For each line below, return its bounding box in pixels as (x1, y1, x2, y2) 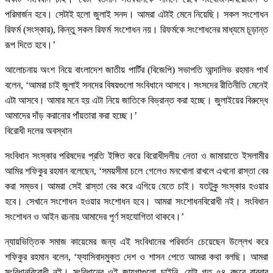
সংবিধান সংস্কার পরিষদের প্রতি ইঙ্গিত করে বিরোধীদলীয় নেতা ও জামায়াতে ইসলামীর (5, 150, 268, 161)
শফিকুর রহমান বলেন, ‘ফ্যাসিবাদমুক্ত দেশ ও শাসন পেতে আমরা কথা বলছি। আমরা (5, 251, 268, 262)
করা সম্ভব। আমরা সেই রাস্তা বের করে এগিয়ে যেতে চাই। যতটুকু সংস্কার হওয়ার (5, 180, 268, 191)
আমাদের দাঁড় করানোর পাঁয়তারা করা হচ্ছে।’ (5, 110, 137, 121)
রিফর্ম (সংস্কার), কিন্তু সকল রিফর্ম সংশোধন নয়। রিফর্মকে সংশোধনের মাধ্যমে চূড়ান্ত (5, 24, 268, 35)
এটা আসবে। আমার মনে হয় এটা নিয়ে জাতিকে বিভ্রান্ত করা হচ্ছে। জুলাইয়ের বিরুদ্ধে (5, 94, 268, 105)
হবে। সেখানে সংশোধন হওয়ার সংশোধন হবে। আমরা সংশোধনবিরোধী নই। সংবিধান (5, 196, 268, 207)
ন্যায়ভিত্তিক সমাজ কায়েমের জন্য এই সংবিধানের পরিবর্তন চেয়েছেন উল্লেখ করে (5, 236, 268, 247)
